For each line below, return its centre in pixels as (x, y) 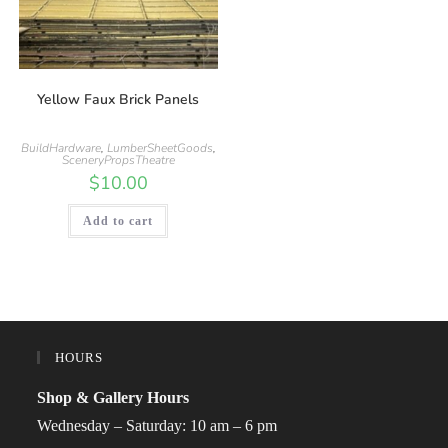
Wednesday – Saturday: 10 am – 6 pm (157, 425)
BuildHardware (60, 148)
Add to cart (118, 221)
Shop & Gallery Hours (113, 397)
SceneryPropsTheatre (118, 160)
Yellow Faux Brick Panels (118, 100)
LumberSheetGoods (159, 148)
